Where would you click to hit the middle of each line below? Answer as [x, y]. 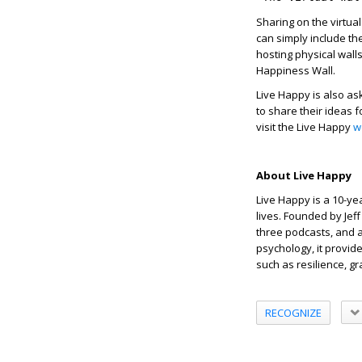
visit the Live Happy [305, 127]
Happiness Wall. [296, 70]
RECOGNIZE [293, 312]
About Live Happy [304, 175]
